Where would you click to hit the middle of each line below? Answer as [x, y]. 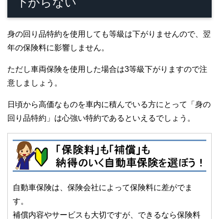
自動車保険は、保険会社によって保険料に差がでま [103, 187]
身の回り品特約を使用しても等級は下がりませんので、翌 [109, 34]
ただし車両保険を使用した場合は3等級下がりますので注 [107, 69]
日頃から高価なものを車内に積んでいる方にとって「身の [109, 104]
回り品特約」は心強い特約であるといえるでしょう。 [101, 118]
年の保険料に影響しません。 [58, 47]
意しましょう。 [35, 83]
